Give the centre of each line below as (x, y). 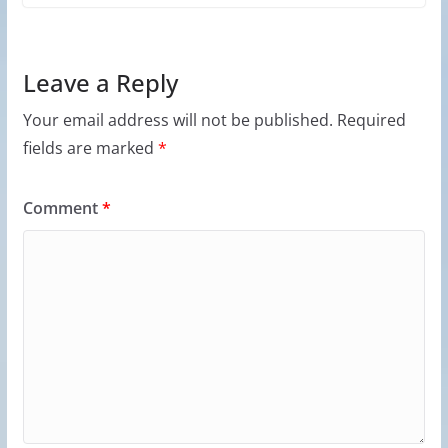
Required (371, 120)
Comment (62, 208)
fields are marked (90, 148)
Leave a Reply (100, 82)
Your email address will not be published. (177, 120)
